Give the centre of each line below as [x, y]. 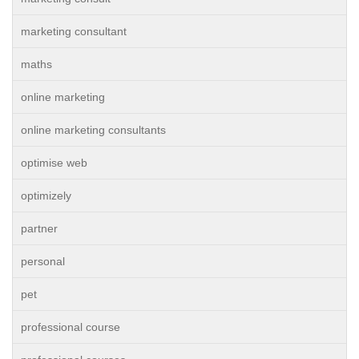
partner [39, 228]
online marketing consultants [93, 130]
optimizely [46, 196]
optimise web [54, 163]
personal [43, 261]
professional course [71, 327]
